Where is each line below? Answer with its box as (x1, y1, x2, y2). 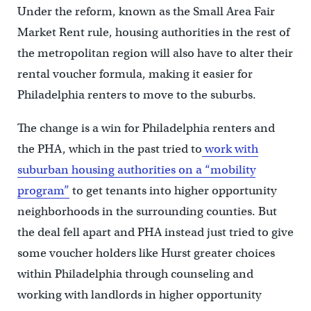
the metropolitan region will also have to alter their (17, 45, 293, 60)
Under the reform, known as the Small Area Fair (17, 3, 275, 19)
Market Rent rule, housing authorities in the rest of (17, 24, 289, 40)
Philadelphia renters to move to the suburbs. (17, 87, 256, 102)
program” (17, 183, 69, 198)
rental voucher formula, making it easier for (17, 66, 253, 81)
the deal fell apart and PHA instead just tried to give (17, 224, 294, 239)
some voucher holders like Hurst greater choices (17, 245, 275, 260)
